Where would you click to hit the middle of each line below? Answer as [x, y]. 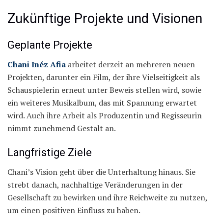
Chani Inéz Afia [37, 65]
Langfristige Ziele [50, 152]
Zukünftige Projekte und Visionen [105, 18]
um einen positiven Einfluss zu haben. [74, 210]
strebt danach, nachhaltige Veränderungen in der [95, 184]
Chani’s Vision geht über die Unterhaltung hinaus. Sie [101, 172]
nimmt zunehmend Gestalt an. [62, 128]
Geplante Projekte [50, 45]
